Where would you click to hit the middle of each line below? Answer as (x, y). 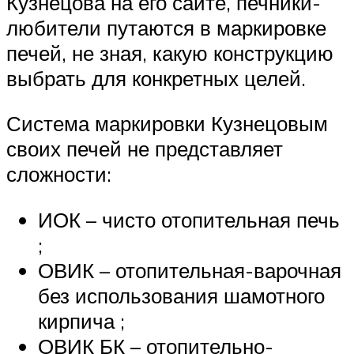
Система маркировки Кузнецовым (167, 124)
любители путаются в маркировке (166, 27)
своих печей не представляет (145, 149)
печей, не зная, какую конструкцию (170, 53)
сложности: (59, 174)
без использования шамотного (181, 295)
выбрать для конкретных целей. (156, 78)
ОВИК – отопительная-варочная (190, 270)
